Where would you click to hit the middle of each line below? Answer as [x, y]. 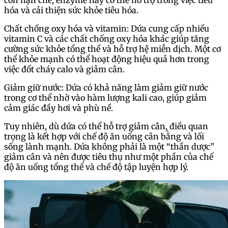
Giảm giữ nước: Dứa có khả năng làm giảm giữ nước [106, 87]
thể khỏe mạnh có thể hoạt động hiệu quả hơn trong [107, 59]
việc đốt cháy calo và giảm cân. [64, 69]
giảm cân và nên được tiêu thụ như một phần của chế [109, 156]
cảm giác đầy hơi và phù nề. [59, 108]
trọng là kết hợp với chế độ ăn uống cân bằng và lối [104, 136]
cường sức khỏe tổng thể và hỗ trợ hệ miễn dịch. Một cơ [112, 49]
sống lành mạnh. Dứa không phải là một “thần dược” [109, 146]
